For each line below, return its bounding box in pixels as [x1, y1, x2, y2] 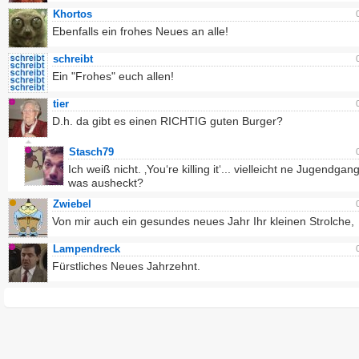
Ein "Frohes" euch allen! [52, 70, 174, 83]
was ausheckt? [68, 176, 143, 189]
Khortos [53, 8, 92, 20]
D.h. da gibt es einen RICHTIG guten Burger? [52, 115, 283, 127]
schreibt [53, 53, 93, 65]
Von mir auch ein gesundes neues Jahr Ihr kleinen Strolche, [52, 215, 354, 228]
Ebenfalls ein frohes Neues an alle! [52, 25, 228, 38]
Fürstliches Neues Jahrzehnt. [52, 260, 200, 272]
